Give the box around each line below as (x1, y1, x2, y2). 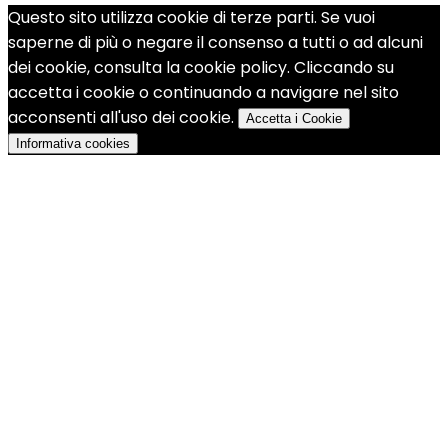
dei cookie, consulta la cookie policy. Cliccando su (8, 56, 394, 80)
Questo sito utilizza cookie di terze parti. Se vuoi (8, 6, 375, 30)
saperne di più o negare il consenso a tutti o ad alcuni (8, 31, 423, 55)
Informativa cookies (16, 136, 130, 152)
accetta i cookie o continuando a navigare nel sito (8, 81, 399, 105)
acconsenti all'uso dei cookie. (8, 106, 238, 130)
